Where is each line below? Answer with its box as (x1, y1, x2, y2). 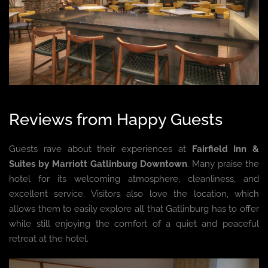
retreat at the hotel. (9, 233, 89, 245)
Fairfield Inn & (191, 144, 259, 155)
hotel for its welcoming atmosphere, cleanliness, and (9, 173, 259, 185)
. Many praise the (187, 159, 260, 170)
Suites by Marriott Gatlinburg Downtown (9, 159, 188, 170)
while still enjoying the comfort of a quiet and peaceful (9, 218, 259, 230)
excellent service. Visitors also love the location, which (9, 188, 259, 200)
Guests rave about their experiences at (9, 144, 192, 155)
